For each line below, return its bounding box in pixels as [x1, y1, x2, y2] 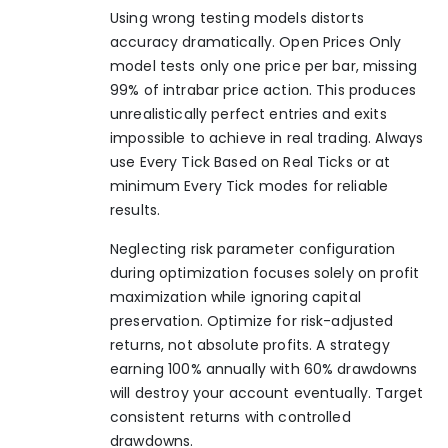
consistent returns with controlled [110, 406, 351, 427]
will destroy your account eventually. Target [110, 382, 424, 403]
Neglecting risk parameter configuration [110, 238, 396, 259]
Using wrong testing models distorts [110, 8, 364, 29]
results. [110, 200, 161, 221]
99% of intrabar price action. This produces [110, 80, 417, 101]
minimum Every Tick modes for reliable [110, 176, 389, 197]
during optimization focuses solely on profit [110, 262, 420, 283]
